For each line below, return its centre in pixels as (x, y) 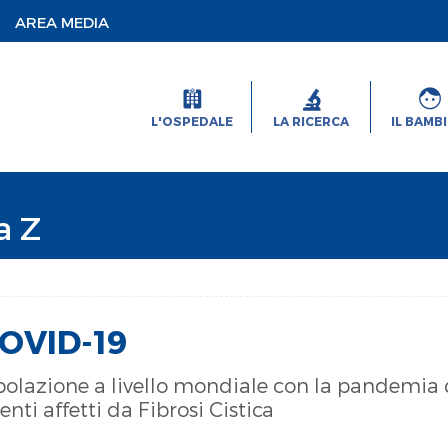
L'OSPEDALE (191, 121)
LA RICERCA (310, 121)
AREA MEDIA (62, 21)
